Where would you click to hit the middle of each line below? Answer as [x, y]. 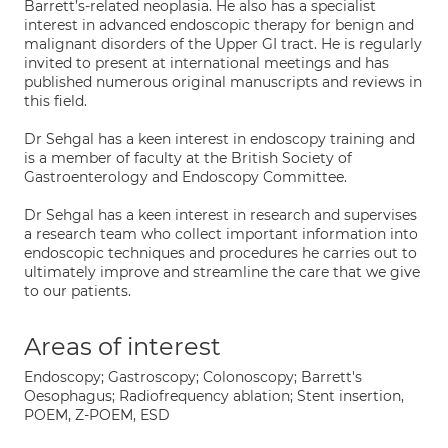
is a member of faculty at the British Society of [188, 158]
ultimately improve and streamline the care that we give [222, 272]
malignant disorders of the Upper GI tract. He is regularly [223, 44]
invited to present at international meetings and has [206, 63]
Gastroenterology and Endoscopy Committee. [185, 177]
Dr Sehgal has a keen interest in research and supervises [220, 215]
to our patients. [77, 291]
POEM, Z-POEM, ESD [97, 415]
